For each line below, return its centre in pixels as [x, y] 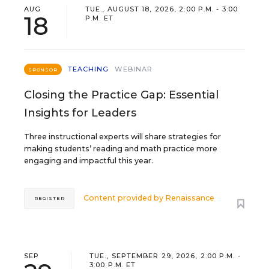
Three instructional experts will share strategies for [122, 136]
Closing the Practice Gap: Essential [121, 95]
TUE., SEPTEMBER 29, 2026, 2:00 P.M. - [165, 255]
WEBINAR [134, 69]
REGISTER [50, 198]
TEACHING [88, 69]
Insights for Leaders [80, 113]
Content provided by [125, 198]
